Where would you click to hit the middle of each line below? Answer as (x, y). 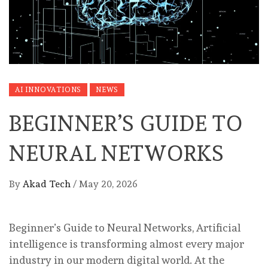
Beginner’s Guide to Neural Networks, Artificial (125, 227)
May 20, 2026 (108, 184)
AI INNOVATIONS (48, 89)
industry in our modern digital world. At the (117, 260)
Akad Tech (48, 184)
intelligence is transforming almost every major (127, 243)
